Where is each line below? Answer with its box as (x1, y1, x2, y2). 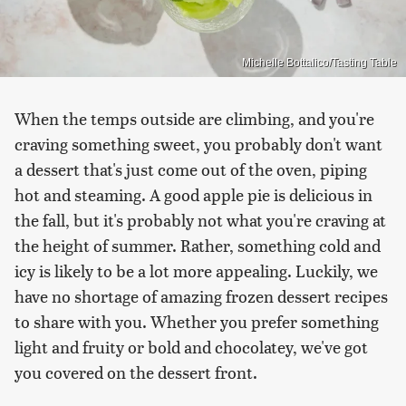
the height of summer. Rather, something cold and (14, 233, 381, 256)
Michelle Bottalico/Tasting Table (242, 55, 397, 69)
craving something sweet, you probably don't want (14, 131, 382, 155)
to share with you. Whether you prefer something (14, 309, 379, 333)
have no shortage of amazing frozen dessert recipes (14, 284, 388, 307)
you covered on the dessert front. (14, 360, 257, 383)
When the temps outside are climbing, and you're (14, 106, 374, 130)
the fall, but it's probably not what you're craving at (14, 208, 386, 231)
